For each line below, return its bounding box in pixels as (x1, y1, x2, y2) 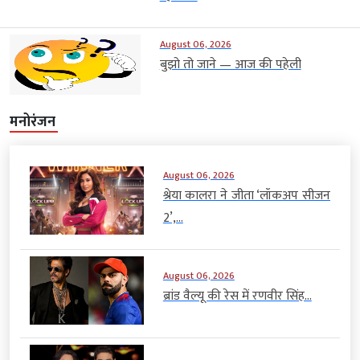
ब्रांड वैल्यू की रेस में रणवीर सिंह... (162, 285, 312, 308)
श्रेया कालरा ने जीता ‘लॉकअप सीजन (162, 184, 330, 207)
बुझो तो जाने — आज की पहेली (159, 53, 301, 76)
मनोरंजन (10, 109, 55, 134)
